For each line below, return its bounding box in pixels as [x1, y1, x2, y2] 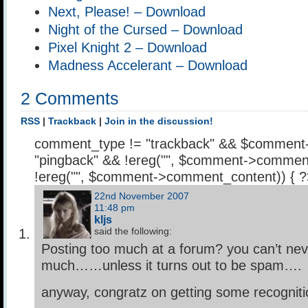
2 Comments [21, 89, 119, 109]
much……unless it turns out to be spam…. [41, 258, 302, 274]
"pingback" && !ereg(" [34, 153, 166, 168]
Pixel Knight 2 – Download [48, 39, 207, 55]
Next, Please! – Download [48, 3, 206, 19]
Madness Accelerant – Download [48, 57, 247, 73]
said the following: [94, 226, 172, 237]
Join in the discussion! [104, 116, 213, 127]
